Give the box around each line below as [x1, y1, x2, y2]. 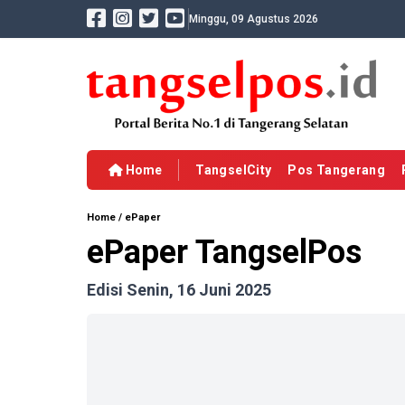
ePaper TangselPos [87, 233, 362, 272]
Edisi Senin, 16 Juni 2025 [87, 280, 271, 300]
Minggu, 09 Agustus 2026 [189, 13, 318, 25]
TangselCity [195, 163, 272, 178]
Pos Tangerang [287, 163, 386, 178]
